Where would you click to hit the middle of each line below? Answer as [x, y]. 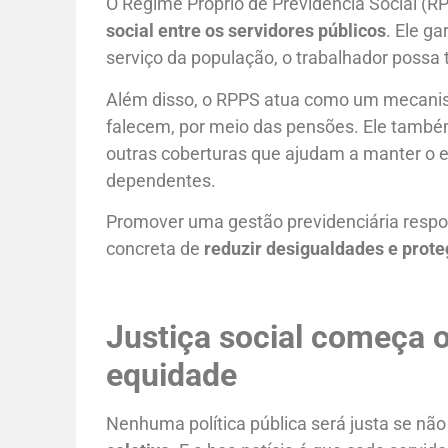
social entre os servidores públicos [246, 31]
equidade [172, 374]
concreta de [155, 248]
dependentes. [161, 180]
